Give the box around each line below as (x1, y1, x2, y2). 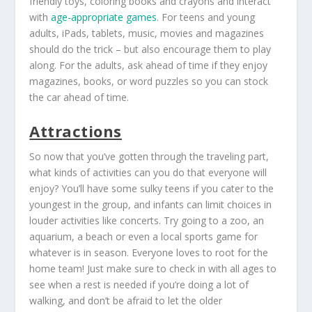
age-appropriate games (51, 10, 157, 24)
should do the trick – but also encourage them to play (29, 42, 272, 56)
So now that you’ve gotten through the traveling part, (29, 150, 270, 164)
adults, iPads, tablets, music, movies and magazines (29, 26, 265, 40)
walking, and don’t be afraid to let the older (29, 294, 223, 308)
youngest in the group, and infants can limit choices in (29, 198, 272, 212)
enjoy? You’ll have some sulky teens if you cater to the (29, 182, 274, 196)
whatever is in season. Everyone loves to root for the (29, 246, 269, 260)
